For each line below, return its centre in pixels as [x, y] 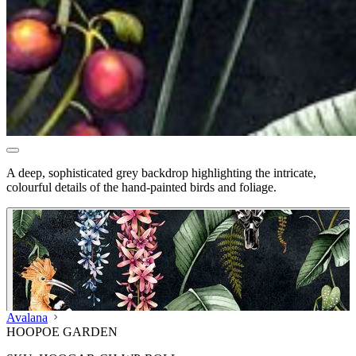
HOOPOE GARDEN [62, 331]
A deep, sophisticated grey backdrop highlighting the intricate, [161, 172]
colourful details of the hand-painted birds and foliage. [141, 187]
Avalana [27, 317]
